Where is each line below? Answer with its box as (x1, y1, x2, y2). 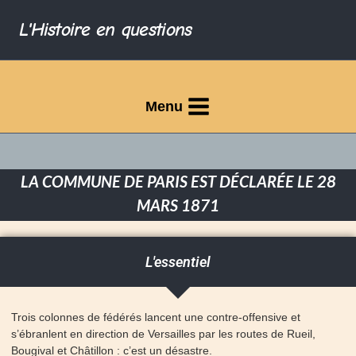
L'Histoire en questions (19, 18, 192, 41)
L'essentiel (145, 253, 211, 270)
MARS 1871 (137, 195, 219, 215)
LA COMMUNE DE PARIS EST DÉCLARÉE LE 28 (20, 171, 336, 191)
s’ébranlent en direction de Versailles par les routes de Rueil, (11, 327, 315, 340)
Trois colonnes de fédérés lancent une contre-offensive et (11, 310, 300, 323)
